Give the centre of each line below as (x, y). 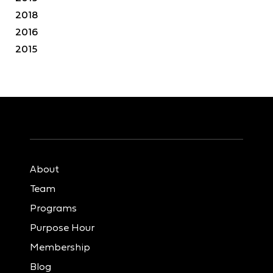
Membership (60, 246)
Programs (53, 207)
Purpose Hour (62, 227)
